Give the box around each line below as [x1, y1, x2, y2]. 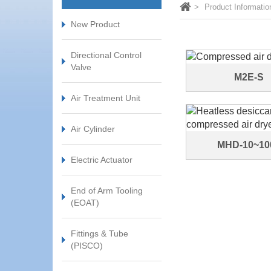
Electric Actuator [71, 155, 132, 165]
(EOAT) [71, 198, 99, 207]
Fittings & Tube [71, 229, 128, 238]
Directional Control [71, 50, 142, 60]
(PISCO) [71, 241, 103, 250]
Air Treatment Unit [71, 93, 140, 103]
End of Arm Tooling [71, 186, 143, 195]
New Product [71, 19, 120, 29]
